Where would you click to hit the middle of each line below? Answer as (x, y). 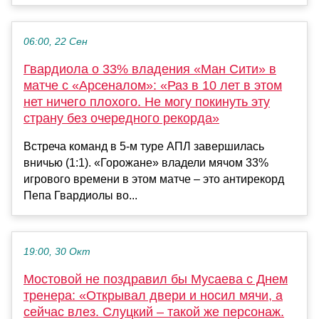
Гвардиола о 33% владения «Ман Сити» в (150, 69)
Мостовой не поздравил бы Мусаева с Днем (156, 279)
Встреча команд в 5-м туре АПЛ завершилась (144, 147)
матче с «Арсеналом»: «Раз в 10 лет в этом (153, 86)
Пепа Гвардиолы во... (80, 196)
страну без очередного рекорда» (121, 119)
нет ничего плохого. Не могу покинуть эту (147, 102)
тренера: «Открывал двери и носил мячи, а (153, 296)
